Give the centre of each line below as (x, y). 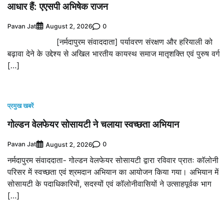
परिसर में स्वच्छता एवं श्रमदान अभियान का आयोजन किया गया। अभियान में (113, 172)
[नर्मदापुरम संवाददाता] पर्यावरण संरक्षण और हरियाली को (110, 42)
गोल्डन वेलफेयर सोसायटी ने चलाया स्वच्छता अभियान (93, 124)
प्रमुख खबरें (21, 106)
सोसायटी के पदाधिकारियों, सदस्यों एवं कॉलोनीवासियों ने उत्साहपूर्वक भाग (109, 183)
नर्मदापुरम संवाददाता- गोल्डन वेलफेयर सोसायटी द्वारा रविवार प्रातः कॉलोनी (113, 160)
